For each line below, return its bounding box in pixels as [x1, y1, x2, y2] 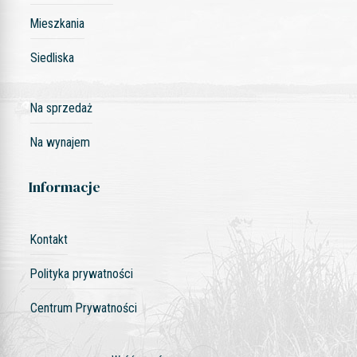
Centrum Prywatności [29, 300, 137, 316]
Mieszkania [29, 16, 84, 31]
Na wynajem [29, 135, 90, 150]
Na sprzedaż [29, 100, 92, 116]
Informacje [28, 177, 100, 197]
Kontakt [29, 232, 68, 247]
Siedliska [29, 50, 74, 65]
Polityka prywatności [29, 266, 133, 281]
